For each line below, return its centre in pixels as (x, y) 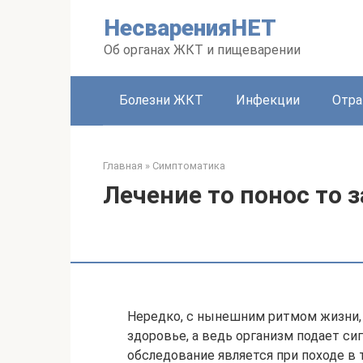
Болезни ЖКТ (161, 100)
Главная (123, 166)
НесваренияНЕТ (190, 28)
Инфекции (268, 100)
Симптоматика (189, 166)
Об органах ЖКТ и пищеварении (202, 50)
